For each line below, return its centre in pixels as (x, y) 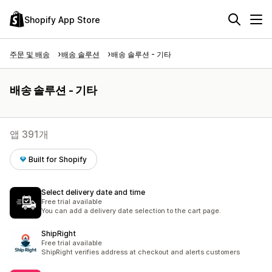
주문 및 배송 (30, 54)
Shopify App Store (62, 19)
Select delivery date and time (93, 192)
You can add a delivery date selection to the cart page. (131, 211)
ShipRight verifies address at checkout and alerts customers (141, 252)
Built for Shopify (58, 159)
